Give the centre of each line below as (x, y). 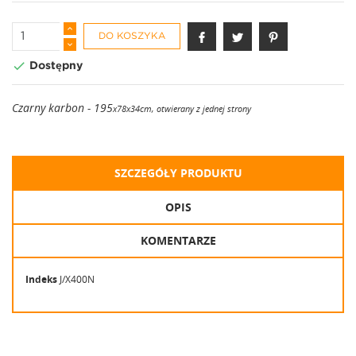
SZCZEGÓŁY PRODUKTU (178, 172)
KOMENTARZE (178, 241)
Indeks (41, 280)
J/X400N (77, 280)
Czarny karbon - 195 (62, 107)
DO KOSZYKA (132, 37)
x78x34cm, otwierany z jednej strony (182, 108)
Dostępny (54, 66)
